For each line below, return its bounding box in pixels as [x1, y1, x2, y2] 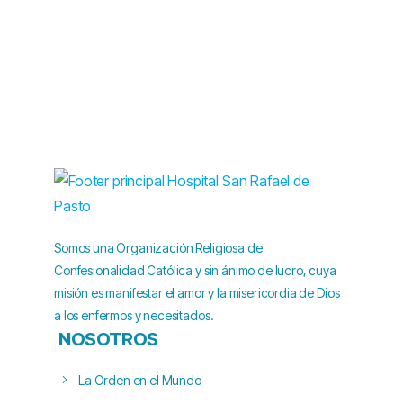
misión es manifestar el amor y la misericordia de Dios [54, 284, 340, 300]
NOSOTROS [58, 327, 158, 350]
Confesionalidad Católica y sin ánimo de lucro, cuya [54, 262, 336, 278]
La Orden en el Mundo [78, 372, 201, 388]
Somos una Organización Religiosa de [54, 239, 263, 255]
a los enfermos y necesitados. [54, 307, 214, 323]
